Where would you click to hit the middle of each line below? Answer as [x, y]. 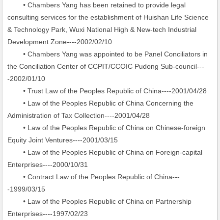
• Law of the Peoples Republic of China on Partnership [100, 201]
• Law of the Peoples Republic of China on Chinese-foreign [107, 128]
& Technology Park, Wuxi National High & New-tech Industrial [102, 29]
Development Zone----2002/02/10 [60, 42]
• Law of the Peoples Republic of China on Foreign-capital [105, 152]
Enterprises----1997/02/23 [48, 214]
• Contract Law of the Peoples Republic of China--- [94, 177]
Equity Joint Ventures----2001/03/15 [63, 140]
